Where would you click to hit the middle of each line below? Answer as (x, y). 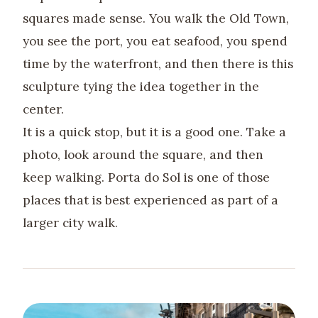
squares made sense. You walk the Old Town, (156, 19)
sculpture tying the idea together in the (141, 87)
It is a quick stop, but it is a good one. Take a (154, 132)
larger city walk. (70, 223)
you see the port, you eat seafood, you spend (155, 42)
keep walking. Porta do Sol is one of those (146, 178)
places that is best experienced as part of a (150, 201)
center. (43, 110)
